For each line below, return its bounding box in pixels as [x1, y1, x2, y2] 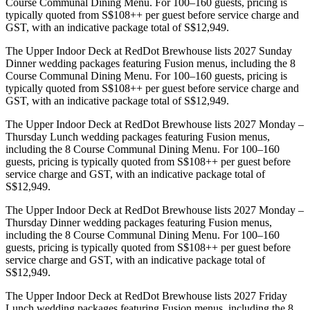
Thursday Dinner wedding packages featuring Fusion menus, [6, 217, 272, 229]
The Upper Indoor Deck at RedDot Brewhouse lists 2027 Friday [6, 290, 287, 302]
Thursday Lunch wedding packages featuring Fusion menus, [6, 131, 270, 143]
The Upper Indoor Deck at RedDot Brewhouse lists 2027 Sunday [6, 45, 292, 57]
